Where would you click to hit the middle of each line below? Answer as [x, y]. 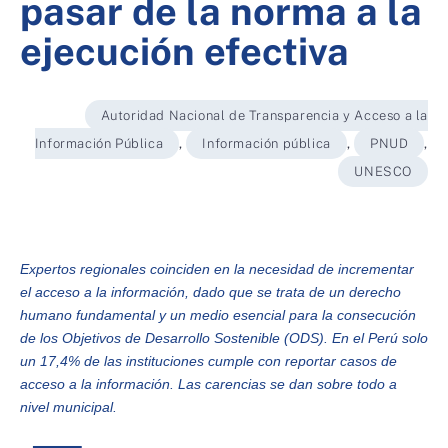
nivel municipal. [68, 407]
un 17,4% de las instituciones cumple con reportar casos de [208, 361]
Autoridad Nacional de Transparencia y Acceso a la [264, 115]
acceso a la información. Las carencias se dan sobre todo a [208, 384]
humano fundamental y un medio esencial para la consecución [218, 315]
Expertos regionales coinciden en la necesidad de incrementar [217, 269]
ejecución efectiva [184, 51]
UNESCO [383, 171]
